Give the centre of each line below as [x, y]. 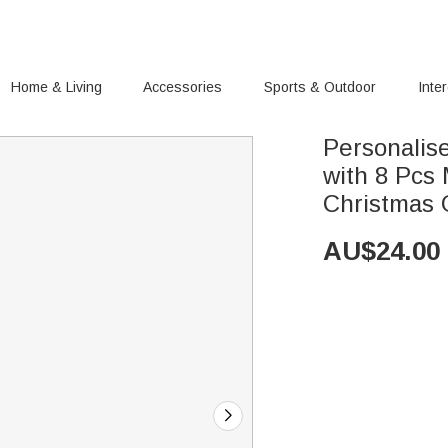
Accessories [183, 87]
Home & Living [56, 87]
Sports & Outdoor [320, 87]
